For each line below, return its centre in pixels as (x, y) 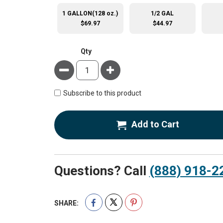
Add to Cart (155, 124)
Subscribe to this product (102, 93)
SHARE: (66, 203)
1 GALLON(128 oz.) (90, 13)
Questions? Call (102, 170)
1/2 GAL (163, 13)
